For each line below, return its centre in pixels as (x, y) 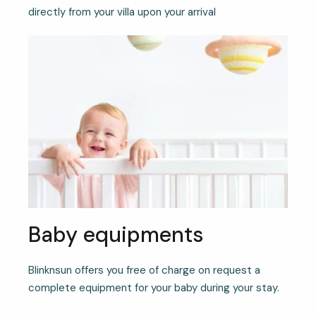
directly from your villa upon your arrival (122, 12)
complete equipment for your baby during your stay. (154, 288)
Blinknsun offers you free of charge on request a (144, 271)
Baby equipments (116, 235)
